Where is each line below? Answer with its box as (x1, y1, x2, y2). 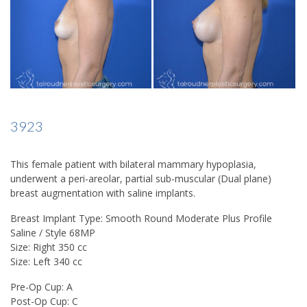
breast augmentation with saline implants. (10, 186, 195, 200)
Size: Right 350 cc (10, 241, 87, 254)
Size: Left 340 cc (10, 255, 82, 269)
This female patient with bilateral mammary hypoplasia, (10, 158, 256, 171)
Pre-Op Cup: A (10, 280, 73, 294)
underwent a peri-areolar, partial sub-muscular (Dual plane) (10, 172, 271, 186)
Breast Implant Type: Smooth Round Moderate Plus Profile (10, 212, 272, 225)
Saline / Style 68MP (10, 226, 95, 240)
